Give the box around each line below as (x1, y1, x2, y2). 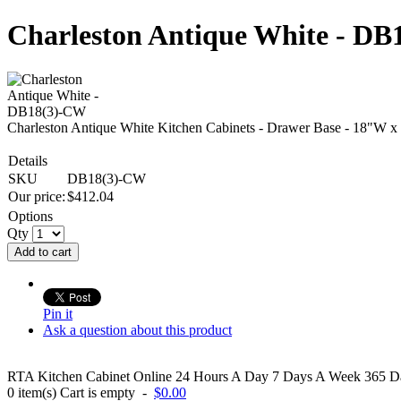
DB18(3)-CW (67, 170, 146, 186)
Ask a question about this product (43, 321, 232, 337)
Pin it (43, 305, 73, 321)
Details (8, 152, 47, 168)
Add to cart (14, 244, 72, 259)
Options (8, 208, 53, 224)
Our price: (8, 188, 65, 204)
